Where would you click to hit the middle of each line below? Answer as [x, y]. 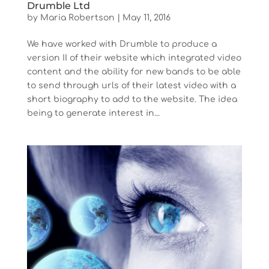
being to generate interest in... [93, 113]
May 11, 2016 [146, 17]
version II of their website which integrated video [134, 58]
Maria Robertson [77, 17]
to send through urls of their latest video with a [131, 85]
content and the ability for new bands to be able [134, 71]
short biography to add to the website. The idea [132, 99]
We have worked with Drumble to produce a [122, 44]
